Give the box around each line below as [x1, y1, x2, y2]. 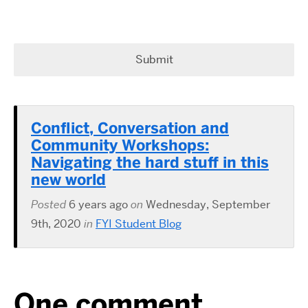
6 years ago [69, 197, 128, 212]
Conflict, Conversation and [31, 118, 229, 138]
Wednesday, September [146, 197, 270, 212]
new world [31, 169, 106, 190]
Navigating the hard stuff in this [31, 152, 269, 173]
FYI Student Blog [96, 216, 181, 231]
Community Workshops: [31, 135, 209, 155]
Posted [31, 197, 69, 212]
